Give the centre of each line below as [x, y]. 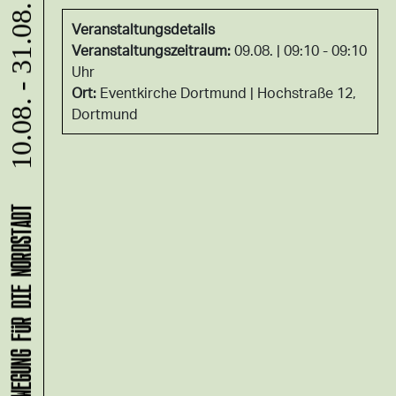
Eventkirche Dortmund [175, 92]
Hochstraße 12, [307, 92]
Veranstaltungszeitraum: [153, 50]
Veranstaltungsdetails [143, 29]
